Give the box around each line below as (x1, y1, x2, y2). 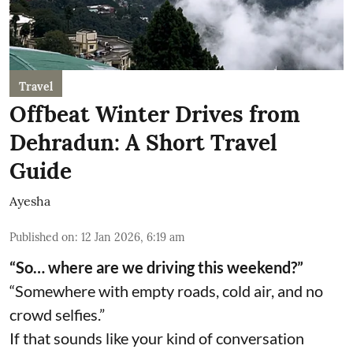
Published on (9, 230, 75, 245)
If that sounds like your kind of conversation (9, 329, 304, 348)
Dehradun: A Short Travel (9, 128, 277, 158)
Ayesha (9, 193, 50, 210)
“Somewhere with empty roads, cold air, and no (9, 281, 323, 301)
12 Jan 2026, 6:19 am (81, 230, 185, 245)
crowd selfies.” (9, 305, 105, 325)
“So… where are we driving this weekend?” (9, 258, 303, 277)
